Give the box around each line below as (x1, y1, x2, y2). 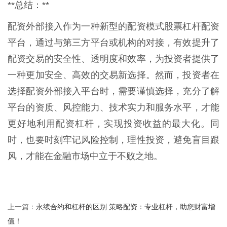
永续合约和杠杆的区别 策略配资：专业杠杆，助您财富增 (36, 201, 215, 211)
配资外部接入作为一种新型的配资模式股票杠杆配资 (8, 21, 219, 31)
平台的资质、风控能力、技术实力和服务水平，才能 (8, 102, 219, 112)
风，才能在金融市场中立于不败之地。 (8, 150, 163, 161)
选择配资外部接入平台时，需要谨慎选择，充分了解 (8, 86, 219, 96)
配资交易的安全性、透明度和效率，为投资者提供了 (8, 53, 219, 64)
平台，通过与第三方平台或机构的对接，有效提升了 (8, 37, 219, 48)
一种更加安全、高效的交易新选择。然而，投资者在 (8, 69, 219, 80)
